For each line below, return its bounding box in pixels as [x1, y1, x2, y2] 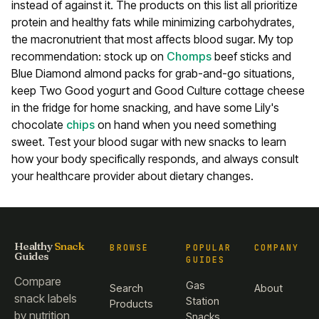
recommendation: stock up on [11, 49, 167, 64]
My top [258, 32, 293, 47]
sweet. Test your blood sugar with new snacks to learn [11, 135, 286, 150]
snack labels [14, 291, 77, 306]
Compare [14, 274, 61, 289]
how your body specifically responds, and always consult [11, 152, 298, 167]
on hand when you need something [95, 117, 276, 132]
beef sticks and [211, 49, 291, 64]
